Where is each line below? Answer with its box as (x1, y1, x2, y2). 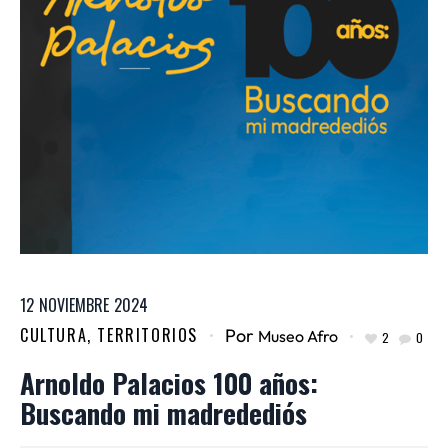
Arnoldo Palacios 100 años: (20, 363, 318, 404)
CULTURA (20, 323, 88, 348)
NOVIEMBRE (39, 293, 109, 318)
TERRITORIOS (97, 323, 199, 348)
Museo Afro (258, 326, 339, 347)
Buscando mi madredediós (20, 393, 307, 434)
